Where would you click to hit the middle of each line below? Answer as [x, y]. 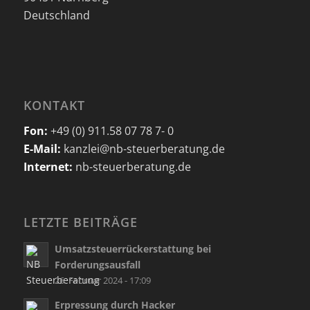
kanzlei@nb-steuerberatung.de [143, 148]
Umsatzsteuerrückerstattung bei [133, 249]
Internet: [49, 166]
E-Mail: [42, 148]
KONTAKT [54, 106]
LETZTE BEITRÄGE [80, 222]
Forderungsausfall [97, 265]
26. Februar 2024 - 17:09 [102, 281]
